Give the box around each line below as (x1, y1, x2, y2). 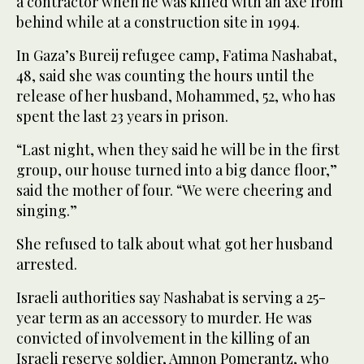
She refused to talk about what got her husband (16, 234, 333, 254)
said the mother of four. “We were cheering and (16, 180, 332, 201)
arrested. (16, 254, 77, 275)
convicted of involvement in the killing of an (16, 328, 310, 349)
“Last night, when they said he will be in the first (16, 140, 340, 160)
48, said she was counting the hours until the (16, 66, 314, 86)
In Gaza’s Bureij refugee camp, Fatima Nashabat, (16, 45, 337, 66)
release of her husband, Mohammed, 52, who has (16, 86, 336, 106)
